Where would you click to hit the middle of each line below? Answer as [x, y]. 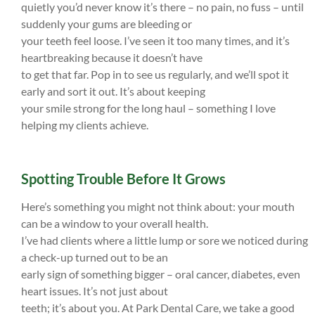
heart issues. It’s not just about [95, 291]
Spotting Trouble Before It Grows [123, 179]
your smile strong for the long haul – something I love [148, 108]
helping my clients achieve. [85, 124]
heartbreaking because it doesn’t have [112, 57]
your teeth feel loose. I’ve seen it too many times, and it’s [155, 40]
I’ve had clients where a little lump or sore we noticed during [165, 240]
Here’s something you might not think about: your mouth [158, 207]
